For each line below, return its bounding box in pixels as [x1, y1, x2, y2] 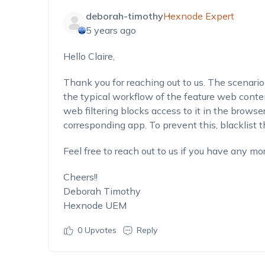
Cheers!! [63, 171, 98, 183]
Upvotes [82, 225, 117, 235]
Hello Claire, [63, 50, 115, 62]
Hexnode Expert [163, 10, 234, 22]
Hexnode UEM [63, 199, 127, 211]
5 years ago [85, 24, 136, 36]
